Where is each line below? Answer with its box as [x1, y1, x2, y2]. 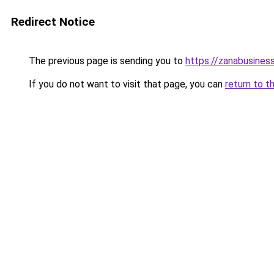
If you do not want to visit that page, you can [26, 78, 225, 90]
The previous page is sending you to [26, 55, 185, 67]
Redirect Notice [11, 15, 95, 29]
